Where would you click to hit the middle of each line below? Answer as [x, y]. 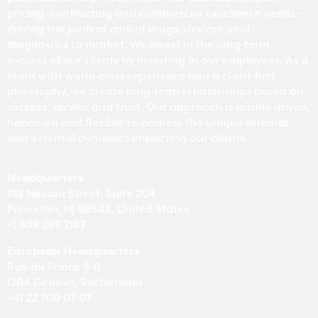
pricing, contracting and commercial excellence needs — [157, 14]
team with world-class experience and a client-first [141, 76]
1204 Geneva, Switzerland [75, 283]
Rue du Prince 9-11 [54, 267]
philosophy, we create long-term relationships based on [155, 92]
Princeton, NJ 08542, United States [98, 210]
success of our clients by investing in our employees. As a [158, 61]
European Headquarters [73, 251]
